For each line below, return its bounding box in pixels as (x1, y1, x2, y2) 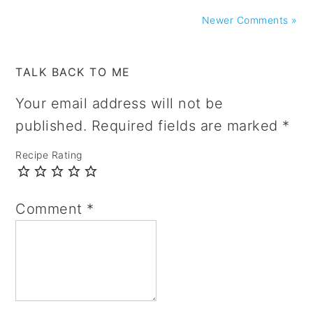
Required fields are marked (91, 117, 283, 134)
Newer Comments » (201, 13, 298, 26)
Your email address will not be (15, 94, 224, 112)
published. (15, 117, 87, 134)
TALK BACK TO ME (15, 64, 131, 79)
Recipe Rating (15, 148, 82, 161)
